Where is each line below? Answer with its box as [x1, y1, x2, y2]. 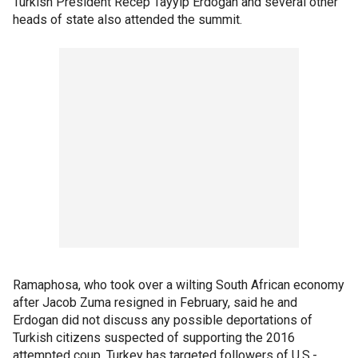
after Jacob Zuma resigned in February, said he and [13, 295, 297, 311]
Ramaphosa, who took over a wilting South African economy [13, 277, 344, 293]
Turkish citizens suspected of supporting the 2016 [13, 330, 295, 346]
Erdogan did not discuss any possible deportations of [13, 312, 312, 328]
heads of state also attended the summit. [13, 12, 242, 28]
